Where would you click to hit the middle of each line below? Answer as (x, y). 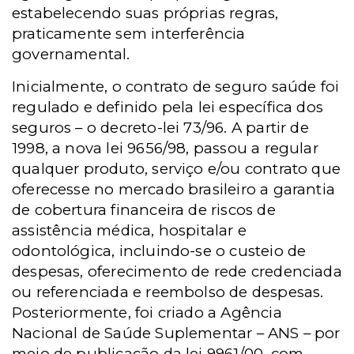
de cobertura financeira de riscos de (144, 210)
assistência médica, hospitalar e (129, 230)
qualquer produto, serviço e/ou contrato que (177, 169)
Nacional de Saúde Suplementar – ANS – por (176, 333)
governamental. (71, 54)
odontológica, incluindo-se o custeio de (159, 251)
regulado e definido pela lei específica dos (168, 107)
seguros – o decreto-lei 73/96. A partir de (160, 128)
